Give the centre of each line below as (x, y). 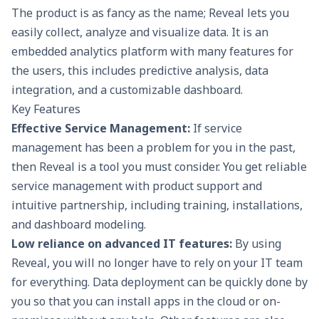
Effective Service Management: (101, 128)
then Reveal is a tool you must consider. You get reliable (159, 166)
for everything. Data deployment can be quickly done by (159, 282)
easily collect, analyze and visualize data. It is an (140, 32)
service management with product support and (137, 185)
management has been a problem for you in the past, (153, 147)
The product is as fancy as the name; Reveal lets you (150, 12)
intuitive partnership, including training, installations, (157, 205)
